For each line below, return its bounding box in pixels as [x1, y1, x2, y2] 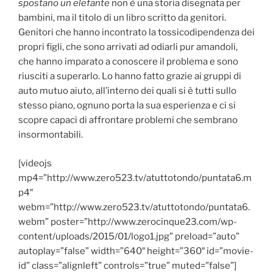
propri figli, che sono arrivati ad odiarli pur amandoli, [18, 41, 238, 53]
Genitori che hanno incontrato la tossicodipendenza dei [18, 27, 255, 38]
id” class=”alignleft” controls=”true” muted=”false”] [18, 260, 236, 271]
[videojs [18, 157, 52, 169]
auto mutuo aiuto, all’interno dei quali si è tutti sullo [18, 85, 236, 97]
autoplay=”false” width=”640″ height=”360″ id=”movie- [18, 245, 253, 257]
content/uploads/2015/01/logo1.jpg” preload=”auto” [18, 230, 239, 242]
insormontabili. [18, 129, 83, 141]
